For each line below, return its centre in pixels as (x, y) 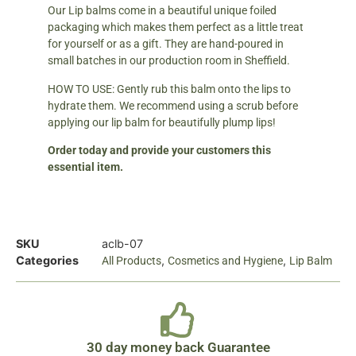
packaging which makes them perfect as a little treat (176, 27)
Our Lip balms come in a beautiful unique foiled (162, 11)
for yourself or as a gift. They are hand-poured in (166, 44)
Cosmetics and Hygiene (225, 260)
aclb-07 (122, 243)
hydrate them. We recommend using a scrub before (173, 105)
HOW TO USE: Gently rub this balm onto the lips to (169, 89)
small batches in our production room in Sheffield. (170, 61)
